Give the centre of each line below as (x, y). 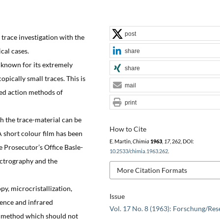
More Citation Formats (152, 170)
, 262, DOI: (182, 141)
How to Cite (128, 129)
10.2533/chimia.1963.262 (138, 151)
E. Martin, (121, 141)
